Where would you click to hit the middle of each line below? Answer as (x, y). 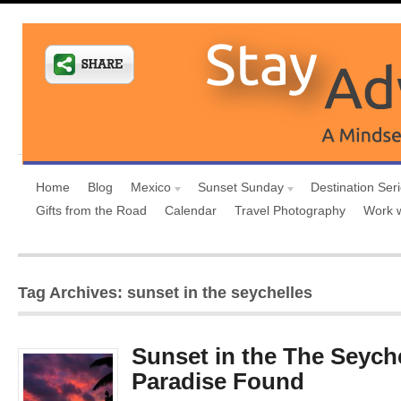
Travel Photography (290, 210)
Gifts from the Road (91, 210)
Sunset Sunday (241, 187)
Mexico (151, 187)
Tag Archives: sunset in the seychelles (165, 293)
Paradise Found (218, 381)
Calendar (191, 210)
